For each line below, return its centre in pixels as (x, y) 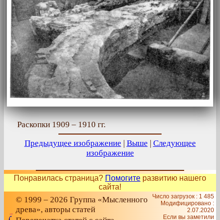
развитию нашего (173, 178)
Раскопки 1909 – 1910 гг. (61, 124)
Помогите (123, 178)
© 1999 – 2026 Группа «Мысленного (82, 200)
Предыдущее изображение (73, 143)
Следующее (174, 143)
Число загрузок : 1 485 (183, 196)
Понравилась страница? (59, 178)
